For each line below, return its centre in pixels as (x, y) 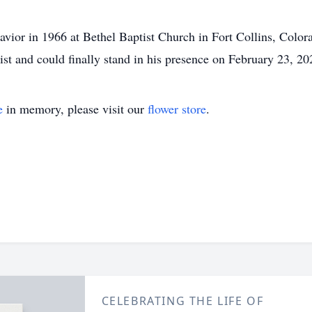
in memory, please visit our (75, 109)
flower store (177, 109)
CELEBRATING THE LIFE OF (182, 301)
